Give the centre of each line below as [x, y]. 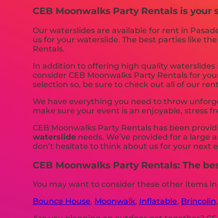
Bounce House [62, 201]
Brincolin [199, 201]
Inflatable [158, 201]
